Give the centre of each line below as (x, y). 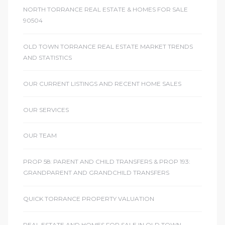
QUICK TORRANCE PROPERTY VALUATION (89, 199)
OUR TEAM (40, 136)
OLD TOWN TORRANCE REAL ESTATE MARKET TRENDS (108, 47)
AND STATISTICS (47, 58)
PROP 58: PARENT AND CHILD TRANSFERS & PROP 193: (107, 162)
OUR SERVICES (46, 109)
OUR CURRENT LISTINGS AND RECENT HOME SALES (102, 83)
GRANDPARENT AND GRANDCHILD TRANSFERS (96, 173)
